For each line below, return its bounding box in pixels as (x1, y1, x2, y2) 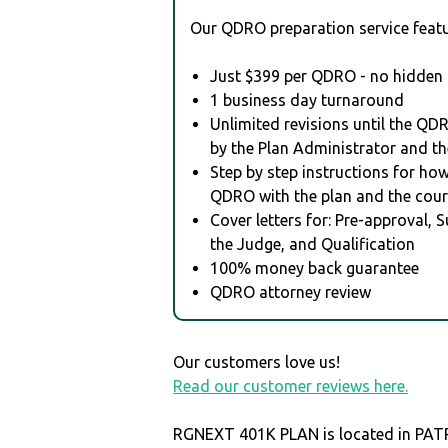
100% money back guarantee (210, 258, 420, 277)
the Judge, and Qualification (210, 234, 416, 253)
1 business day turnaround (210, 90, 405, 109)
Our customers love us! (173, 352, 341, 371)
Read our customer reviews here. (173, 376, 409, 395)
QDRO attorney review (210, 282, 372, 301)
